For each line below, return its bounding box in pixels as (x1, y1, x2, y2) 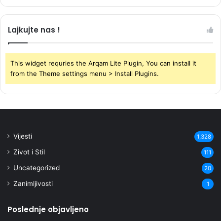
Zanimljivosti (13, 179, 53, 187)
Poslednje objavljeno (7, 204, 89, 215)
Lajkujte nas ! (8, 24, 60, 35)
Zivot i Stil (13, 147, 45, 156)
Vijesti (13, 132, 32, 140)
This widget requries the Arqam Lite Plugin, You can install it (10, 59, 196, 67)
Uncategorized (13, 163, 60, 172)
